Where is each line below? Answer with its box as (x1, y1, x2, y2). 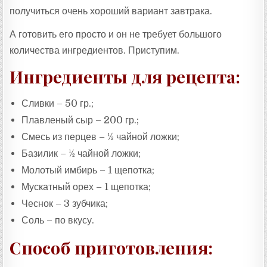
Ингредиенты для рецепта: (10, 65, 241, 88)
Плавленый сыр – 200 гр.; (21, 114, 139, 126)
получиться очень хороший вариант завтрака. (10, 5, 213, 17)
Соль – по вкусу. (21, 215, 95, 226)
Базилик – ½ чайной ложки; (21, 148, 141, 160)
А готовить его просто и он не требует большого (10, 28, 222, 40)
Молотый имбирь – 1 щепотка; (21, 164, 155, 176)
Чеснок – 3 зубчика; (21, 198, 108, 210)
